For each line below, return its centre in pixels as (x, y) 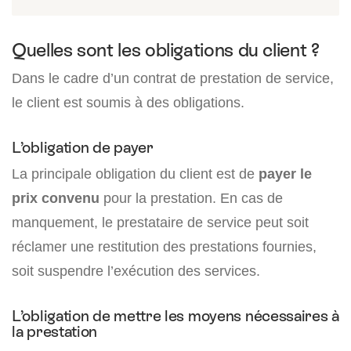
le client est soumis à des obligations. (128, 103)
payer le (285, 174)
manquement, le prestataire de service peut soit (160, 223)
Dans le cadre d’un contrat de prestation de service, (173, 78)
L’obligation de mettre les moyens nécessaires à (175, 316)
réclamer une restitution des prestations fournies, (164, 247)
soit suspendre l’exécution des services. (136, 271)
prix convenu (56, 198)
